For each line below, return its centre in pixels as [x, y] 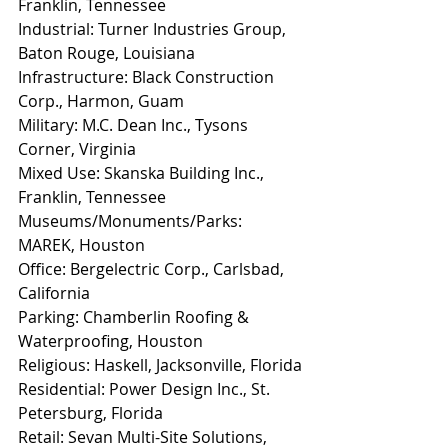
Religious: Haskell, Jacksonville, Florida [160, 365]
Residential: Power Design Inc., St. [146, 389]
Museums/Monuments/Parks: [132, 221]
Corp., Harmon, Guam [101, 101]
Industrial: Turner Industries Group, [154, 29]
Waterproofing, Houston [110, 341]
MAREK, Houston [81, 245]
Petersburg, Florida [90, 413]
